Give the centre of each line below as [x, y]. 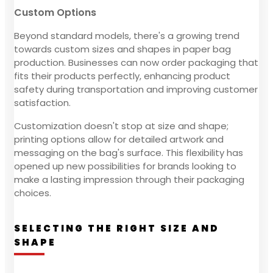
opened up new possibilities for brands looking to [125, 166]
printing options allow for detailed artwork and [119, 139]
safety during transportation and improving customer [136, 89]
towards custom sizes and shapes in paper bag [122, 49]
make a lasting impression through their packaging [129, 179]
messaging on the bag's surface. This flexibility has [129, 152]
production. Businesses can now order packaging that [136, 62]
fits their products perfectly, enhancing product [122, 76]
